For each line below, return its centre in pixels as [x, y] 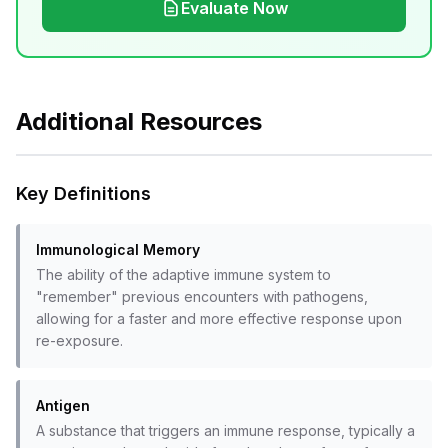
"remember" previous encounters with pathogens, [202, 296]
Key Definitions [83, 193]
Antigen [63, 405]
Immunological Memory [118, 249]
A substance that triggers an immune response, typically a [225, 430]
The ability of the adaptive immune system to [183, 274]
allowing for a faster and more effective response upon [219, 318]
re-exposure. [79, 340]
